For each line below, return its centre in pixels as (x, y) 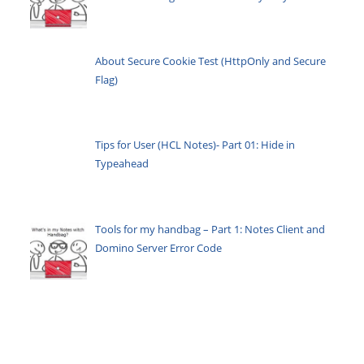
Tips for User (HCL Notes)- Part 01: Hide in (195, 145)
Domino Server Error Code (159, 247)
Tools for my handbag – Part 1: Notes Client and (210, 229)
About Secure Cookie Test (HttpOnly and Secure (211, 61)
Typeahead (122, 164)
